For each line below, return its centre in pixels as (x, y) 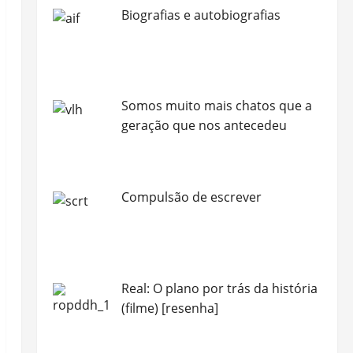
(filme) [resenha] (169, 308)
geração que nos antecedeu (204, 126)
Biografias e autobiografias (201, 15)
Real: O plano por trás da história (219, 288)
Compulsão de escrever (191, 197)
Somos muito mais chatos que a (216, 106)
